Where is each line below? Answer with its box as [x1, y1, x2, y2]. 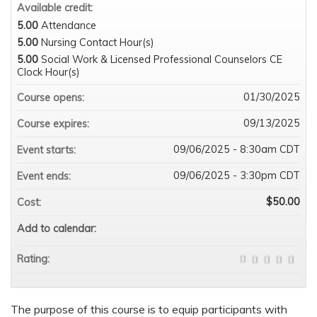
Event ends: [17, 169, 74, 183]
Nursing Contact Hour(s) [41, 35, 154, 49]
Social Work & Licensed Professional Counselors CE [41, 52, 282, 66]
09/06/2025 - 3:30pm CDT [173, 168, 300, 182]
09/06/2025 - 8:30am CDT [173, 142, 300, 156]
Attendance [41, 18, 96, 32]
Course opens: [17, 91, 87, 104]
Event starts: [17, 143, 79, 156]
